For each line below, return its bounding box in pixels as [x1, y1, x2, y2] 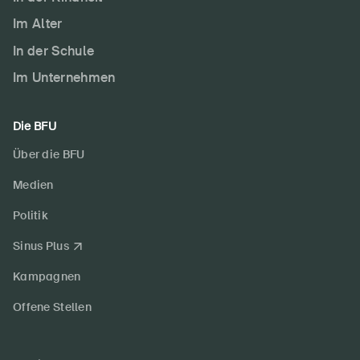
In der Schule [13, 42, 95, 59]
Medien [13, 178, 54, 193]
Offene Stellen [13, 300, 92, 315]
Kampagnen [13, 269, 81, 284]
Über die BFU [13, 147, 85, 162]
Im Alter [13, 15, 63, 33]
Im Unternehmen [13, 69, 116, 87]
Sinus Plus [13, 239, 69, 254]
